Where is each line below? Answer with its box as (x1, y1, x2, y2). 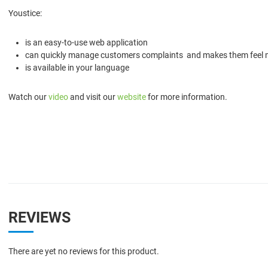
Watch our (8, 92, 48, 102)
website (117, 92, 146, 102)
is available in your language (25, 62, 129, 72)
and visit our (68, 92, 117, 102)
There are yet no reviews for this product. (8, 246, 159, 256)
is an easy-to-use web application (25, 37, 148, 47)
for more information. (146, 92, 227, 102)
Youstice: (8, 8, 42, 18)
